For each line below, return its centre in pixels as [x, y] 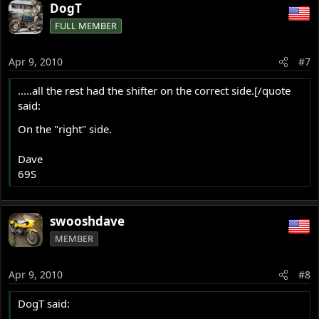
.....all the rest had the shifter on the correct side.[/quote [155, 91]
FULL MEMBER [86, 25]
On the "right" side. [65, 129]
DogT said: [44, 304]
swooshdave [88, 221]
